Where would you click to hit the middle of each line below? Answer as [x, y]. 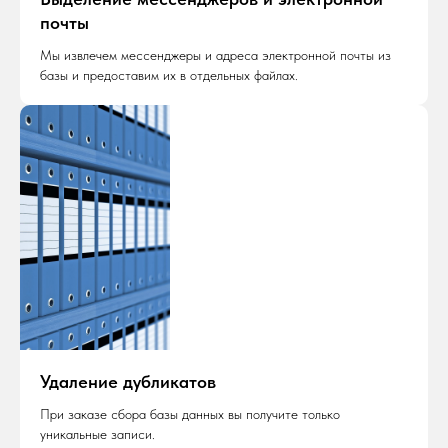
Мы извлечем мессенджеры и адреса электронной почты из [215, 55]
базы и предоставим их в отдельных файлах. [169, 75]
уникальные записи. [97, 434]
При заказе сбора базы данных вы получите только [190, 414]
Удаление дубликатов [128, 382]
